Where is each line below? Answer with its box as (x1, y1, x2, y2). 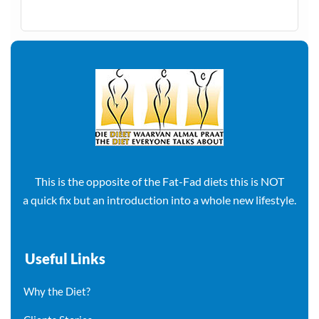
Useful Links (25, 250, 106, 268)
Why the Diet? (23, 285, 91, 298)
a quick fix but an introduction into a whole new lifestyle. (23, 193, 296, 207)
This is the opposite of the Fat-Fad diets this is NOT (35, 174, 284, 189)
